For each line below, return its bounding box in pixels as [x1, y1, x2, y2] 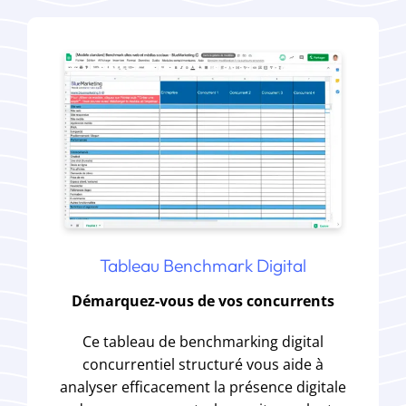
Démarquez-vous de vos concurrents [72, 290, 334, 311]
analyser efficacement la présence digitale [60, 376, 346, 397]
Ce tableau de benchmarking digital [82, 331, 324, 352]
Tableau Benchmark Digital [100, 254, 306, 276]
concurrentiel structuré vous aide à [82, 353, 324, 374]
